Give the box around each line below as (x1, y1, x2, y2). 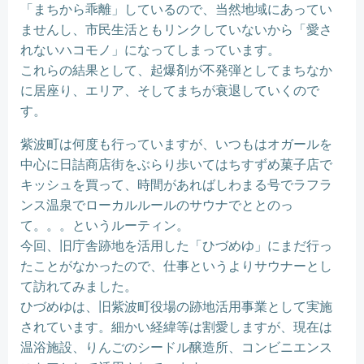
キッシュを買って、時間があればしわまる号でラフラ (20, 175, 332, 193)
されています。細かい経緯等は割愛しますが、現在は (20, 318, 332, 336)
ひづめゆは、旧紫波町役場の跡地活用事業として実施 (20, 297, 332, 315)
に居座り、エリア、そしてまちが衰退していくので (20, 81, 319, 99)
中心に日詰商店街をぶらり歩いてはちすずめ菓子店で (20, 155, 332, 173)
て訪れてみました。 (20, 277, 137, 295)
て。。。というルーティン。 (20, 216, 189, 234)
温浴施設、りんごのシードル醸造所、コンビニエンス (20, 338, 332, 356)
